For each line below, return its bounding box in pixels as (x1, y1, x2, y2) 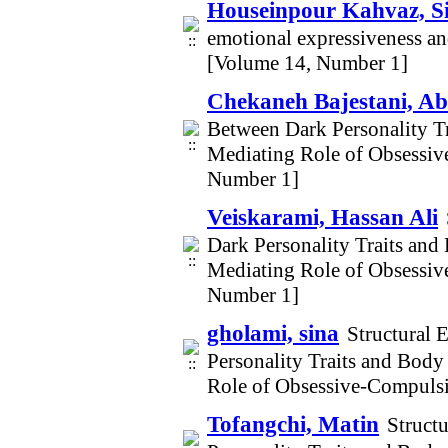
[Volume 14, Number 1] (207, 51, 408, 75)
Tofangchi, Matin (207, 411, 379, 437)
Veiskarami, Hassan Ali (207, 204, 438, 230)
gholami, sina (207, 320, 339, 346)
